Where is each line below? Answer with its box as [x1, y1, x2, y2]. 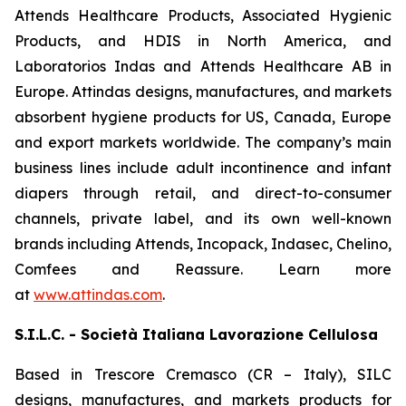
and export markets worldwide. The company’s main [14, 133, 391, 151]
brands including [14, 235, 135, 253]
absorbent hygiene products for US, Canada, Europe [14, 108, 391, 126]
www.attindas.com [34, 285, 162, 304]
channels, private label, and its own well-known [14, 209, 391, 227]
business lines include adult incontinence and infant [14, 159, 391, 177]
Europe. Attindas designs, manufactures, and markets [14, 82, 391, 101]
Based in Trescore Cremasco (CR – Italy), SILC [14, 365, 391, 383]
